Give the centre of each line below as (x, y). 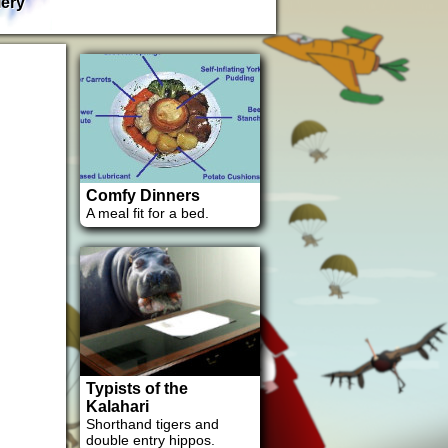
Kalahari (117, 406)
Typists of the (137, 388)
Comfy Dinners (143, 195)
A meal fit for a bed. (147, 213)
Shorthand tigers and (152, 424)
